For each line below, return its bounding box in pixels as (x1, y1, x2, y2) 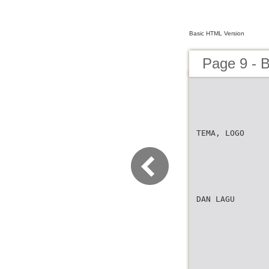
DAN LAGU (196, 195, 235, 204)
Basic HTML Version (189, 30, 244, 37)
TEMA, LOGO (196, 128, 244, 138)
